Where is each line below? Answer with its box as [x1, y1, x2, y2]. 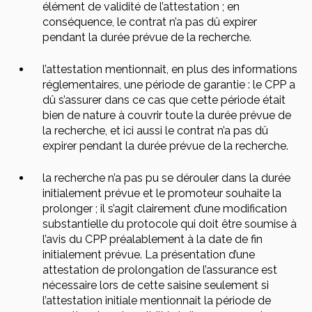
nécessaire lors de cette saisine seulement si [42, 279, 269, 292]
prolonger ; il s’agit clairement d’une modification [42, 202, 287, 215]
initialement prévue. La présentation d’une [42, 248, 255, 261]
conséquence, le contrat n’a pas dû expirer [42, 15, 257, 29]
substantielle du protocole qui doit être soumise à [42, 217, 297, 231]
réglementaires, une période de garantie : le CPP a [42, 78, 295, 91]
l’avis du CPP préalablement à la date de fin [42, 233, 263, 246]
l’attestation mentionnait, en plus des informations [42, 63, 297, 76]
